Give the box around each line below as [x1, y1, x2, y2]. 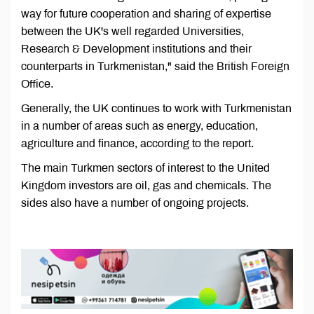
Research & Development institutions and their [21, 42, 252, 55]
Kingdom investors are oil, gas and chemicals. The [21, 179, 271, 191]
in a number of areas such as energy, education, [21, 119, 258, 132]
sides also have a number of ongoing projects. [21, 196, 249, 209]
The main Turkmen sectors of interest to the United [21, 161, 270, 174]
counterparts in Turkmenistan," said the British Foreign [21, 60, 289, 72]
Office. [21, 77, 53, 90]
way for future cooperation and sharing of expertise [21, 7, 271, 20]
